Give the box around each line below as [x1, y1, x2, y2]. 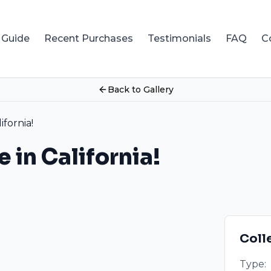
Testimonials [148, 33, 211, 44]
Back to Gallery [107, 84, 174, 95]
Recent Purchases [44, 33, 133, 44]
